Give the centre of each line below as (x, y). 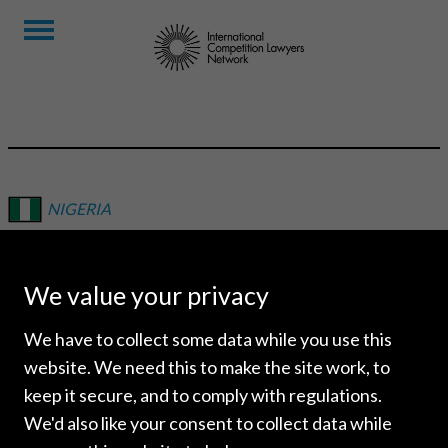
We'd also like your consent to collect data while (208, 423)
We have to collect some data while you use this (208, 339)
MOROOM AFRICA (146, 254)
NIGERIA (79, 208)
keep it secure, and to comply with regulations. (203, 395)
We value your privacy (146, 295)
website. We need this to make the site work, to (207, 367)
